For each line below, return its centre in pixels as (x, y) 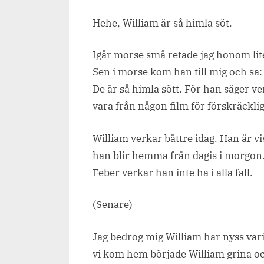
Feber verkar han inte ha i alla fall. (173, 172)
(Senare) (113, 205)
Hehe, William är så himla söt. (162, 23)
